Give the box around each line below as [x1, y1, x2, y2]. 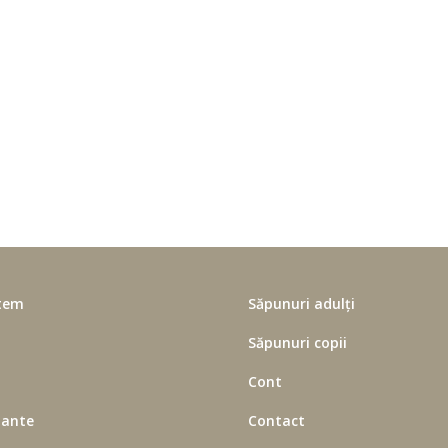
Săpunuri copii [247, 332, 347, 352]
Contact [247, 410, 305, 430]
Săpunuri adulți [247, 293, 355, 313]
